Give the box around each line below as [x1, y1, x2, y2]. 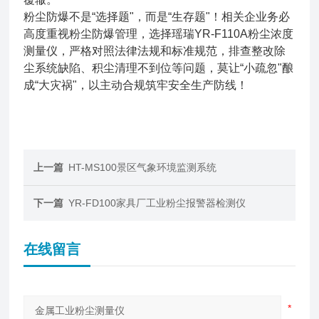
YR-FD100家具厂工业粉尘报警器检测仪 [68, 197, 246, 209]
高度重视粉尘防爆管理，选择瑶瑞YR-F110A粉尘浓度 [23, 28, 294, 40]
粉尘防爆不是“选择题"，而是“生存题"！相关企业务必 [23, 11, 291, 23]
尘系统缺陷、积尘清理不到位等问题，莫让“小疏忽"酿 [23, 62, 294, 74]
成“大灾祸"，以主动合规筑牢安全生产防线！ [23, 79, 249, 91]
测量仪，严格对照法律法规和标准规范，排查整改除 [23, 45, 286, 57]
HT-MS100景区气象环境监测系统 [68, 162, 217, 173]
